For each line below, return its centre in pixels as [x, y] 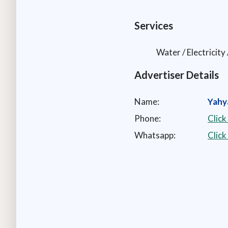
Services [154, 25]
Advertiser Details [177, 75]
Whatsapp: [155, 135]
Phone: [148, 118]
